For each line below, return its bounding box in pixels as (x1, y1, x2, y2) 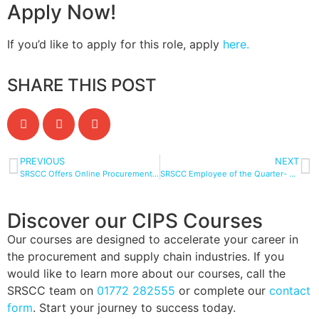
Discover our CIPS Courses (7, 209, 263, 234)
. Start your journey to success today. (33, 300, 236, 315)
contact (269, 283, 310, 298)
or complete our (175, 283, 269, 298)
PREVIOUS (20, 156, 65, 167)
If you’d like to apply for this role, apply (7, 36, 223, 51)
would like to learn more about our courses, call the (7, 266, 286, 281)
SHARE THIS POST (7, 75, 157, 96)
